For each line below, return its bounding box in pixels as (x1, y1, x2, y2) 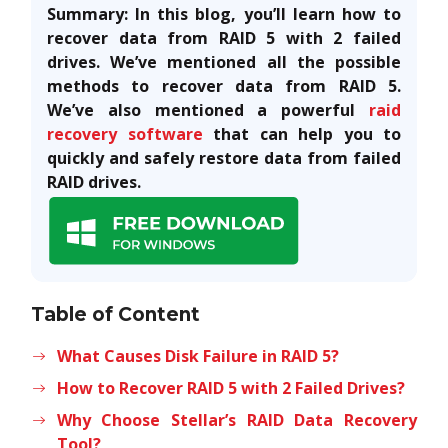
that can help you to (202, 122, 401, 145)
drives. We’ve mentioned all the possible (47, 50, 401, 73)
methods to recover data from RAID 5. (47, 74, 401, 97)
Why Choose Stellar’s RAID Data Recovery (56, 408, 417, 431)
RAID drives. (47, 170, 141, 193)
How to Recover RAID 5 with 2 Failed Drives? (56, 376, 405, 399)
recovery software (47, 122, 203, 145)
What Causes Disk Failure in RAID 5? (56, 344, 339, 367)
